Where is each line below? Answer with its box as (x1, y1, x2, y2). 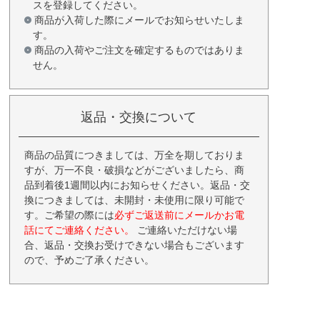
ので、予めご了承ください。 (24, 254, 154, 266)
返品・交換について (81, 109, 197, 124)
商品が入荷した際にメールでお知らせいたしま (34, 14, 244, 26)
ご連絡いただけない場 (134, 224, 237, 236)
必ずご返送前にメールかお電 (114, 209, 244, 221)
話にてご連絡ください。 (24, 224, 134, 236)
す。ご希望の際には (24, 209, 114, 221)
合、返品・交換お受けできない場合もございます (24, 239, 244, 251)
